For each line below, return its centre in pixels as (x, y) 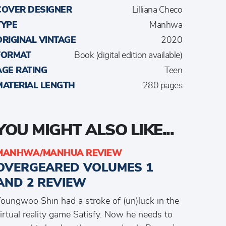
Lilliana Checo (157, 9)
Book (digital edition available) (128, 55)
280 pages (162, 85)
